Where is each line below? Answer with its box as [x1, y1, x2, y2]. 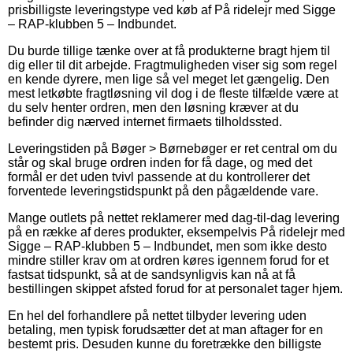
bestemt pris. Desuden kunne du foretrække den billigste [8, 336, 321, 351]
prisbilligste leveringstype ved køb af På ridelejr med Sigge [8, 2, 336, 17]
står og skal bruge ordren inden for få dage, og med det [8, 155, 312, 169]
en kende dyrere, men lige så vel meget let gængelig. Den [8, 72, 329, 86]
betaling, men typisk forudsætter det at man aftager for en [8, 322, 323, 336]
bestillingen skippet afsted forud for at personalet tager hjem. [8, 281, 343, 295]
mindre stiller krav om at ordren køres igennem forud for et [8, 253, 329, 267]
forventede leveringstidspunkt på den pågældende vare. [8, 184, 318, 198]
